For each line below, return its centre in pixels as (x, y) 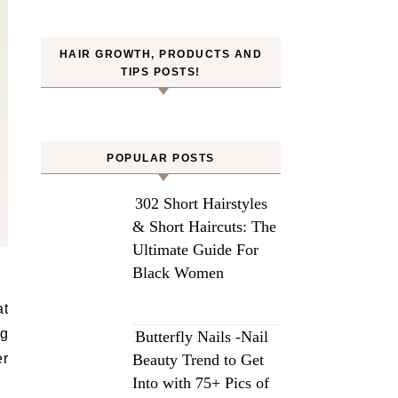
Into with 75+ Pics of (201, 383)
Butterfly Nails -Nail (202, 337)
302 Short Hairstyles (201, 203)
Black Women (178, 273)
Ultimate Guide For (195, 250)
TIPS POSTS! (161, 72)
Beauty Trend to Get (198, 360)
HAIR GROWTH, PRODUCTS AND (161, 54)
